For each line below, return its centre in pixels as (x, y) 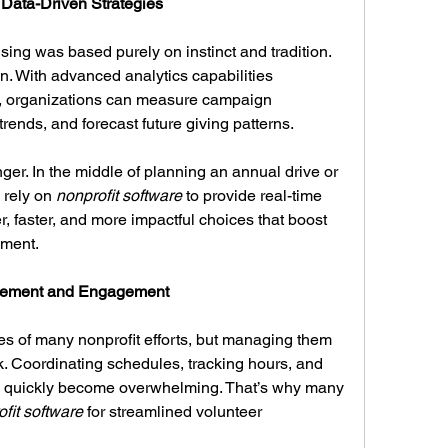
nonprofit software (119, 195)
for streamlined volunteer (172, 411)
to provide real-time (252, 195)
